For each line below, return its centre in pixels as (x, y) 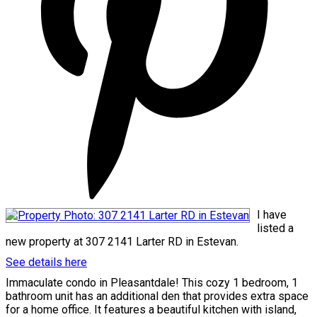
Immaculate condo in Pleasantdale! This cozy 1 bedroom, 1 (152, 282)
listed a (275, 228)
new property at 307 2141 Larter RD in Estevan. (122, 241)
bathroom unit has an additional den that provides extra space (157, 296)
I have (272, 214)
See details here (46, 262)
